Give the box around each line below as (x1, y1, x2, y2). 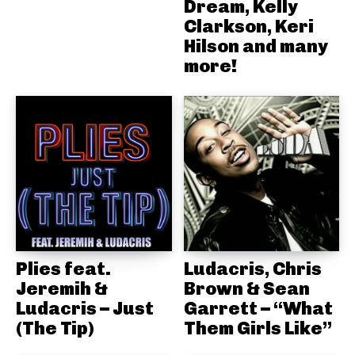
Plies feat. (16, 258, 111, 281)
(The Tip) (16, 317, 94, 340)
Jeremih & (16, 277, 108, 300)
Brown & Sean (183, 277, 310, 300)
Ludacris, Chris (183, 258, 322, 281)
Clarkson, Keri (183, 14, 314, 37)
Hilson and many (183, 34, 328, 57)
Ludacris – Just (16, 297, 154, 320)
